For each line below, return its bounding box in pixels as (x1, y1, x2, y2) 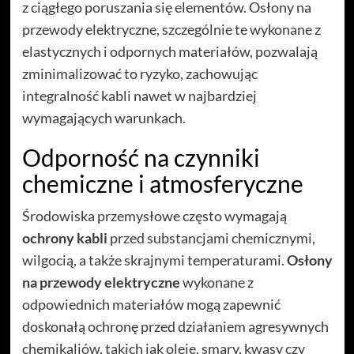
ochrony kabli (21, 228, 107, 247)
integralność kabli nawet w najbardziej (21, 86, 257, 104)
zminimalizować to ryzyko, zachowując (21, 64, 258, 82)
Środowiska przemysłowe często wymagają (21, 206, 287, 224)
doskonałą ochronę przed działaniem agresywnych (21, 317, 329, 335)
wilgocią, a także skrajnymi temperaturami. (21, 250, 287, 269)
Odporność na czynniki (21, 142, 260, 171)
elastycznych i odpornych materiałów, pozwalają (21, 42, 318, 60)
